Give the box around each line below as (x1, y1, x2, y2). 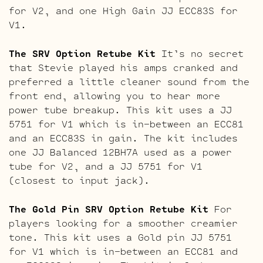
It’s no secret (156, 45, 244, 60)
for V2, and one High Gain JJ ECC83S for (9, 2, 238, 18)
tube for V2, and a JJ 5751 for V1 (9, 158, 203, 173)
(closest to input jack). (9, 172, 150, 187)
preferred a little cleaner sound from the (9, 73, 249, 89)
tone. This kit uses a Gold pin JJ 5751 (9, 229, 232, 244)
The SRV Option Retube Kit (9, 45, 156, 60)
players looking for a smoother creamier (9, 215, 238, 230)
